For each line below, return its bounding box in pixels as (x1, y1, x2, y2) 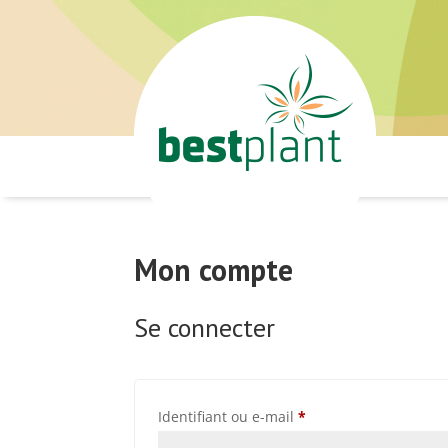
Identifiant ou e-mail (158, 407, 299, 426)
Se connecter (134, 311, 276, 344)
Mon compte (134, 250, 294, 289)
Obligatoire (305, 406, 381, 425)
